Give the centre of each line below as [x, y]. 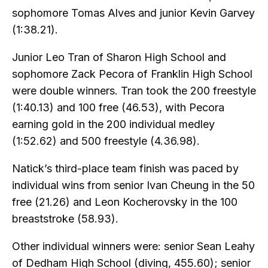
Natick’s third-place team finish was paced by [125, 169]
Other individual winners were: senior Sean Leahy [133, 246]
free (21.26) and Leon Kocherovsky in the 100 [125, 202]
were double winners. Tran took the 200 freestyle [134, 91]
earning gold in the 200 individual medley [113, 124]
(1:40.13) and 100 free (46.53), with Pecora [118, 108]
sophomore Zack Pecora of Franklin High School [132, 74]
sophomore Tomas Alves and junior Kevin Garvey [133, 13]
